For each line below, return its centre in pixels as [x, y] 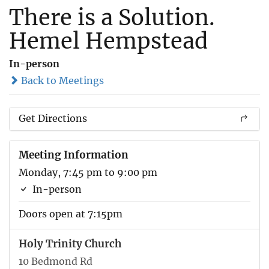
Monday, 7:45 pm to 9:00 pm [88, 172]
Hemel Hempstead [108, 41]
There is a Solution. [112, 17]
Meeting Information [74, 155]
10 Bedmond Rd [56, 261]
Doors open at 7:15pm [71, 213]
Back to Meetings [61, 80]
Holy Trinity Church [70, 243]
